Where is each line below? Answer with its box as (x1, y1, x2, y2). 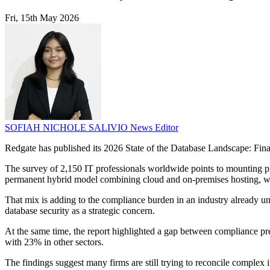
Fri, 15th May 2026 (5, 13, 79, 24)
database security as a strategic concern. (5, 206, 155, 216)
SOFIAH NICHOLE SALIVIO (5, 122, 130, 133)
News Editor (130, 122, 178, 133)
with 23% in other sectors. (5, 237, 104, 248)
